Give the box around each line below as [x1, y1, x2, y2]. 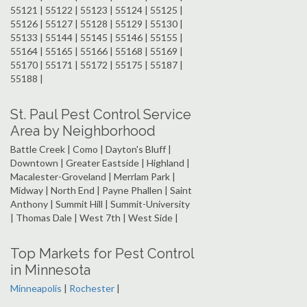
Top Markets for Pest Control [10, 245, 194, 262]
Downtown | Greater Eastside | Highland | [10, 156, 190, 169]
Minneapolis [10, 282, 62, 294]
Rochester [69, 282, 114, 294]
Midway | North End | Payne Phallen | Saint [10, 184, 192, 196]
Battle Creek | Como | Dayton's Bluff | [10, 143, 171, 155]
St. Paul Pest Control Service [10, 106, 191, 123]
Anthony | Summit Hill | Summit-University [10, 197, 190, 210]
